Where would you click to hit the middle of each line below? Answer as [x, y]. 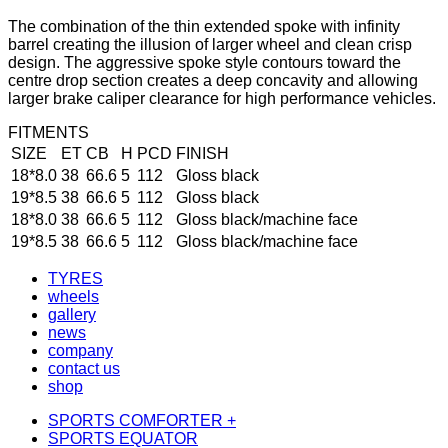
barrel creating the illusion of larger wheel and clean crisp [210, 44]
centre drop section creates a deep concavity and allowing [213, 80]
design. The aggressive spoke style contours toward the [204, 62]
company [80, 350]
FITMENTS [48, 132]
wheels [73, 296]
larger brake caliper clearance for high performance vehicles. [222, 98]
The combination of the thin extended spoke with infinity [204, 26]
